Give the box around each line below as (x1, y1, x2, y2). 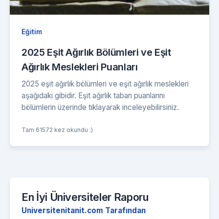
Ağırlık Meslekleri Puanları (22, 61, 138, 73)
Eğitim (22, 27, 42, 36)
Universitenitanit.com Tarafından (22, 206, 146, 216)
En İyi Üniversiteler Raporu (22, 191, 149, 204)
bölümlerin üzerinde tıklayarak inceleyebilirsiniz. (22, 103, 179, 112)
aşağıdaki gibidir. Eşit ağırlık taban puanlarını (22, 91, 165, 101)
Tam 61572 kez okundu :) (22, 126, 93, 134)
